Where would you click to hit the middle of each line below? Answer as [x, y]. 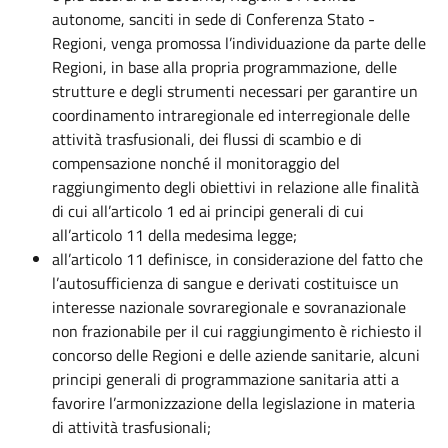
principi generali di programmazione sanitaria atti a [225, 379]
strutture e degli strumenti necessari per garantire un [235, 91]
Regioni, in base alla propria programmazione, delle [224, 67]
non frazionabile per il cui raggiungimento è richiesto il [237, 331]
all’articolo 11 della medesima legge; [174, 235]
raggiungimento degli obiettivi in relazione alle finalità [235, 187]
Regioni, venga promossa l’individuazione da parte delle [239, 43]
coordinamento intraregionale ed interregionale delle [231, 115]
